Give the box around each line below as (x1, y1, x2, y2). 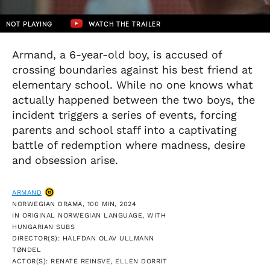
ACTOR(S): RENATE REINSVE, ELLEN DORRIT (12, 257, 167, 265)
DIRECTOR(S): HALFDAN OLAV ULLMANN (12, 234, 154, 242)
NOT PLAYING (6, 20, 52, 28)
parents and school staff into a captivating (12, 124, 237, 136)
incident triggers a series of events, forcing (12, 108, 237, 121)
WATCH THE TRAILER (89, 20, 161, 28)
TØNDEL (12, 245, 41, 254)
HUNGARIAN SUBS (12, 222, 75, 231)
